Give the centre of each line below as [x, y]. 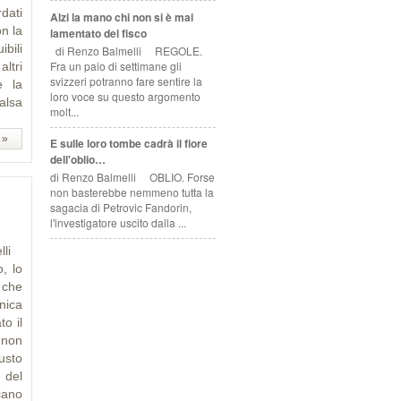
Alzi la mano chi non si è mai [122, 17]
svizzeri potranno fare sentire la [126, 81]
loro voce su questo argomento [125, 97]
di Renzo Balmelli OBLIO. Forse [132, 177]
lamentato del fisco [98, 33]
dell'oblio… [78, 159]
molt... [64, 112]
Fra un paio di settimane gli [116, 66]
